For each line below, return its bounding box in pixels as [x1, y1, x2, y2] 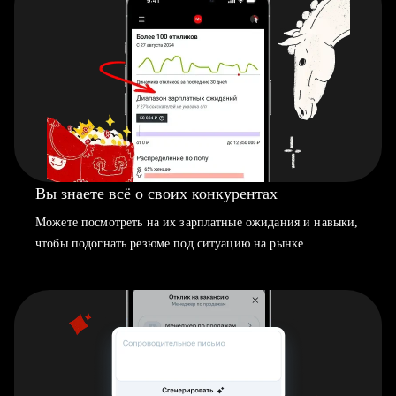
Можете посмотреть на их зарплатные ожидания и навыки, [35, 216, 359, 229]
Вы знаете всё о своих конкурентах [35, 185, 278, 202]
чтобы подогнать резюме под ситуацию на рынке [35, 237, 304, 250]
